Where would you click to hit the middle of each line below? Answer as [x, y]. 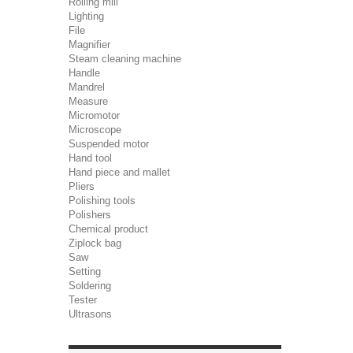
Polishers [90, 215]
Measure [88, 101]
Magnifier [89, 45]
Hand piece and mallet [119, 172]
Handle [84, 73]
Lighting [86, 16]
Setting [85, 271]
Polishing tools [102, 201]
